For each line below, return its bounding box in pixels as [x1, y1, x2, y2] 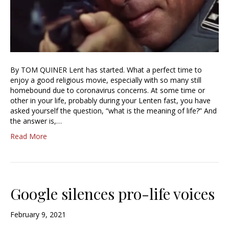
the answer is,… [10, 116, 62, 126]
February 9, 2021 [10, 209, 66, 219]
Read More [10, 131, 47, 141]
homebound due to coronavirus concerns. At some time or [10, 85, 205, 95]
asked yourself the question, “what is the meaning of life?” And [10, 105, 217, 116]
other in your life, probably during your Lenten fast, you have [10, 95, 211, 105]
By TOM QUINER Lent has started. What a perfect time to [10, 64, 202, 75]
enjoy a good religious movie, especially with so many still [10, 75, 201, 85]
